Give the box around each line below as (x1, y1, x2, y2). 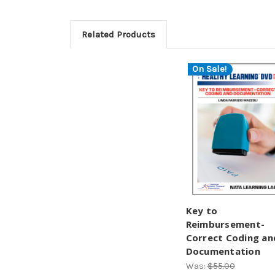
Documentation (185, 244, 260, 257)
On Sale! (192, 63, 227, 75)
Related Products (81, 28, 155, 40)
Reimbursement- (185, 217, 265, 230)
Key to (185, 204, 217, 217)
